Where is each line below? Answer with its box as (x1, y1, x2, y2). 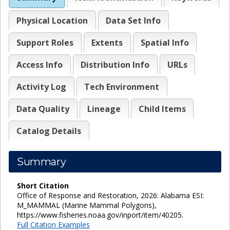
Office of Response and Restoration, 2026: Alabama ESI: (17, 190, 204, 200)
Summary (17, 155, 66, 168)
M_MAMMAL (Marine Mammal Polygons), (17, 200, 157, 210)
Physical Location (16, 14, 88, 26)
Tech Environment (84, 81, 160, 92)
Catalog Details (16, 125, 82, 137)
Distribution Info (81, 59, 150, 70)
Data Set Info (106, 14, 161, 26)
